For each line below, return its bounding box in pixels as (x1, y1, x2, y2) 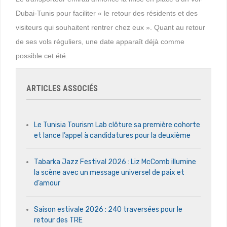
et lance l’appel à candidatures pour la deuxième (34, 131, 191, 140)
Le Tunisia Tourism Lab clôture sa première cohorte (34, 120, 200, 129)
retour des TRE (34, 215, 83, 224)
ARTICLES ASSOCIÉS (26, 83, 98, 93)
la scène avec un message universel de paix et (34, 168, 184, 177)
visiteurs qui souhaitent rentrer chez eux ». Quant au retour (16, 23, 205, 31)
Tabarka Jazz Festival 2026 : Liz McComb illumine (34, 157, 196, 166)
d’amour (34, 178, 60, 187)
